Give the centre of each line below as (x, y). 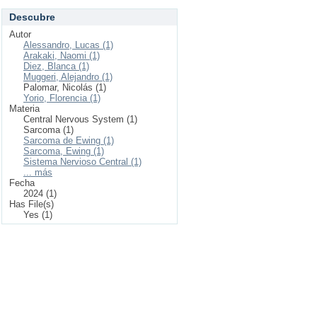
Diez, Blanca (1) (56, 66)
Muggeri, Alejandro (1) (68, 77)
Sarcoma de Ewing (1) (69, 140)
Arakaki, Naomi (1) (62, 56)
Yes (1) (38, 215)
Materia (24, 109)
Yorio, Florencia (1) (62, 98)
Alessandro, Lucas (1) (68, 45)
